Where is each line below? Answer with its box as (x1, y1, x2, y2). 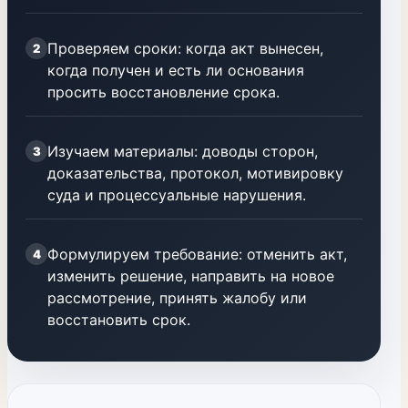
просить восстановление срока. (47, 83, 280, 101)
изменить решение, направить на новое (47, 267, 334, 285)
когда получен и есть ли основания (47, 61, 304, 79)
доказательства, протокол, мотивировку (47, 164, 343, 182)
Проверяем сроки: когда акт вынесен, (47, 39, 323, 57)
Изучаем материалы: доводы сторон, (47, 142, 318, 160)
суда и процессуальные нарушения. (47, 186, 306, 204)
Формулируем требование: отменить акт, (47, 245, 347, 263)
